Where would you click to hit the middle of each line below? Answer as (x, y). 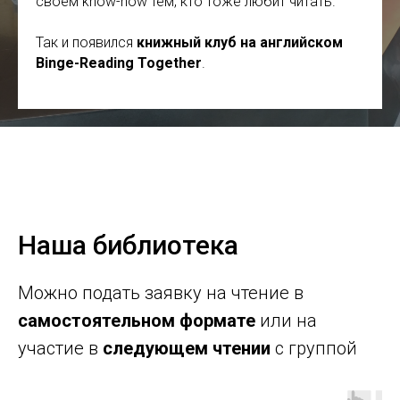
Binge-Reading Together (119, 62)
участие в (60, 348)
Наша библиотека (128, 245)
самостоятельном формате (137, 320)
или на (286, 320)
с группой (314, 348)
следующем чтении (187, 348)
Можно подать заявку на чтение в (161, 292)
